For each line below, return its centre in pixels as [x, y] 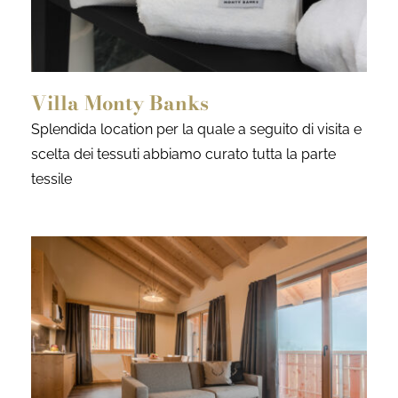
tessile [52, 179]
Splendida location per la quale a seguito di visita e [196, 130]
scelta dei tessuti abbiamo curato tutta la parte [183, 155]
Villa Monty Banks [120, 103]
